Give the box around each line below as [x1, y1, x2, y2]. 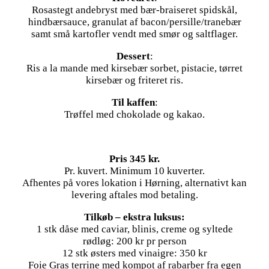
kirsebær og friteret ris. [86, 74, 183, 86]
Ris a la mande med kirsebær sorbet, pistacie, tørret [26, 62, 243, 74]
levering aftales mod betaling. [71, 189, 198, 201]
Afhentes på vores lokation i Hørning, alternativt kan [22, 177, 247, 189]
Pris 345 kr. [109, 153, 160, 165]
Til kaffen [111, 97, 155, 109]
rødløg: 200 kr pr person [82, 235, 187, 247]
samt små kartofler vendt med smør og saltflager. [31, 28, 238, 40]
